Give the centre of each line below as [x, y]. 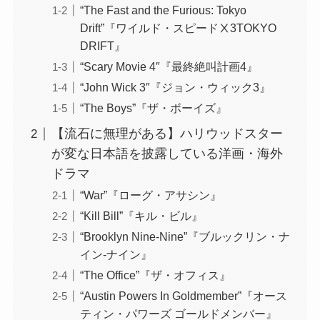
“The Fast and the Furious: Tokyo [163, 10]
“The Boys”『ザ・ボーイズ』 [153, 108]
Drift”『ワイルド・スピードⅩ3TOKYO [178, 28]
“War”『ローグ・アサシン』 [150, 195]
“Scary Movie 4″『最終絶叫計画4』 [169, 67]
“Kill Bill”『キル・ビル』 [141, 216]
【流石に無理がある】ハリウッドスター [167, 134]
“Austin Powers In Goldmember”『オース [183, 296]
